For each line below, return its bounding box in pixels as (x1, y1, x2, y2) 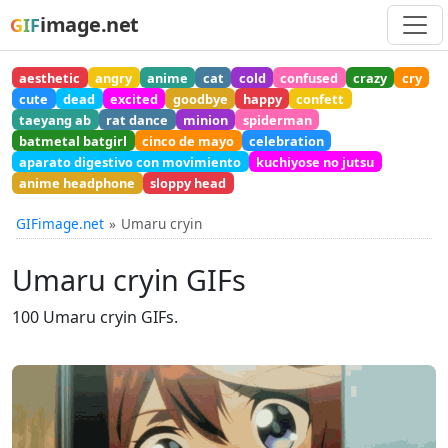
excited (109, 89, 158, 108)
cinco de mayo (142, 131, 235, 150)
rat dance (106, 110, 169, 129)
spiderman (242, 110, 312, 129)
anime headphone (19, 174, 136, 193)
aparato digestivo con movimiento (19, 152, 242, 171)
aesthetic (19, 68, 81, 87)
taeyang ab (19, 110, 92, 129)
